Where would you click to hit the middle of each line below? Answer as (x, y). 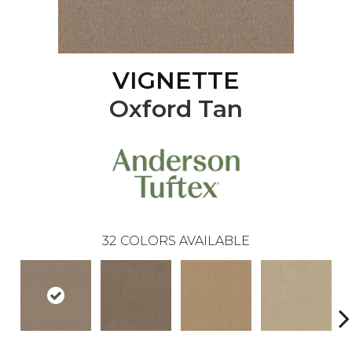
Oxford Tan (176, 109)
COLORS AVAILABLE (185, 241)
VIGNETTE (176, 81)
